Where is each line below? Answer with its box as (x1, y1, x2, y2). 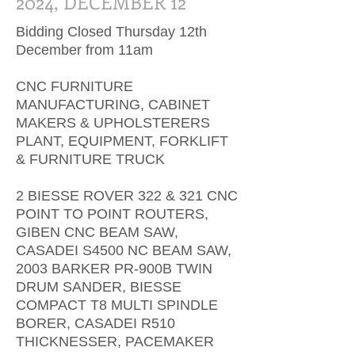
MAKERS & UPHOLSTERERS (16, 115, 210, 131)
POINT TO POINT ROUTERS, (16, 206, 208, 222)
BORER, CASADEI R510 (16, 315, 175, 331)
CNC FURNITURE (16, 78, 133, 94)
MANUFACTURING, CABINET (16, 97, 210, 113)
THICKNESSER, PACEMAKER (16, 334, 214, 349)
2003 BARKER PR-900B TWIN (16, 261, 212, 277)
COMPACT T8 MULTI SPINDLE (16, 297, 218, 313)
